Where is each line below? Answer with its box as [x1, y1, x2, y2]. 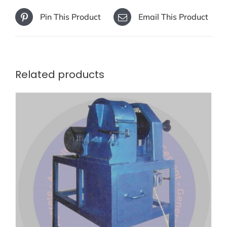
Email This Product [138, 12, 208, 22]
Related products [15, 67, 104, 82]
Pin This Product [40, 12, 101, 22]
